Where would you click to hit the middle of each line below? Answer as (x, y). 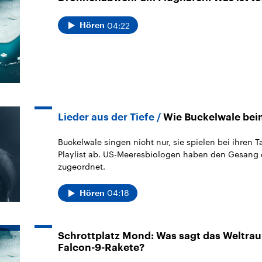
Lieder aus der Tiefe (106, 117)
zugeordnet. (82, 166)
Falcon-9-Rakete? (101, 247)
